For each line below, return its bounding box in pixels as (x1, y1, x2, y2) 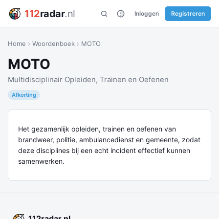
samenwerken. (18, 157, 65, 165)
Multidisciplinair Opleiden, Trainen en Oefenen (8, 75, 169, 84)
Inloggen (134, 9, 159, 17)
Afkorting (12, 91, 36, 98)
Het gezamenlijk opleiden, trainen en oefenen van (18, 125, 176, 133)
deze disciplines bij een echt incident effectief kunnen (18, 146, 190, 154)
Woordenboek (32, 40, 75, 47)
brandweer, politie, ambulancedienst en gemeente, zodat (18, 135, 200, 144)
